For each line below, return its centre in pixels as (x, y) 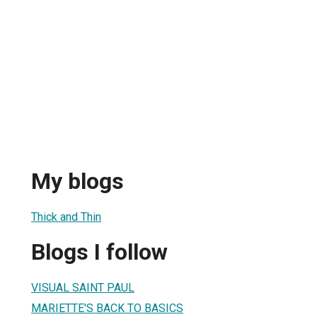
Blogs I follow (99, 252)
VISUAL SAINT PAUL (83, 287)
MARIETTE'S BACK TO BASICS (107, 308)
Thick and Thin (66, 217)
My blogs (77, 181)
